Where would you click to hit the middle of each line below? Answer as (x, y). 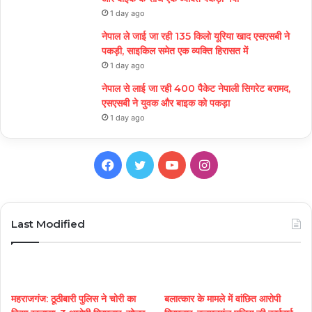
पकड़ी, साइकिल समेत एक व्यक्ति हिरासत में (175, 50)
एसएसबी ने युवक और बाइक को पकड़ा (166, 103)
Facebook (143, 164)
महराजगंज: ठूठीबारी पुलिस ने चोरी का (73, 298)
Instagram (239, 164)
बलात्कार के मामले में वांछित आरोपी (223, 298)
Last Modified (48, 224)
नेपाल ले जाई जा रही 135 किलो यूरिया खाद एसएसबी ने (196, 36)
